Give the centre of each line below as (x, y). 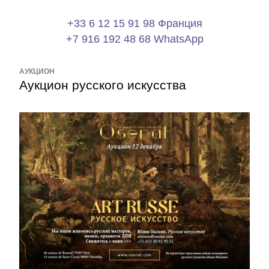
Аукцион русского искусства (103, 85)
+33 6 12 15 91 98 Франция (134, 23)
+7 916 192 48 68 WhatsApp (134, 39)
